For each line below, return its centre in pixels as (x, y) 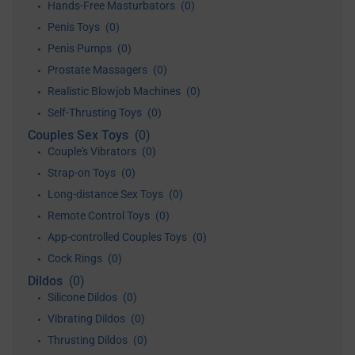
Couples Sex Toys (80, 135)
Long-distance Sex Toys (107, 194)
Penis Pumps (81, 48)
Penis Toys (75, 27)
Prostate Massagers (99, 70)
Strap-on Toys (83, 173)
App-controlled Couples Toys (118, 237)
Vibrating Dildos (88, 319)
